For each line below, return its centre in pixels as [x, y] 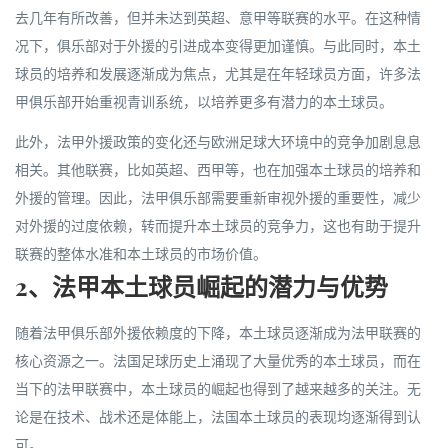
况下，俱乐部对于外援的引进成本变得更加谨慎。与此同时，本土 [218, 46]
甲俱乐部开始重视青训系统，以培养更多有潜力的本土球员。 [204, 102]
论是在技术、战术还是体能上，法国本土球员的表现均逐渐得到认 [218, 417]
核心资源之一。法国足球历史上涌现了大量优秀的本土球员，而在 [218, 361]
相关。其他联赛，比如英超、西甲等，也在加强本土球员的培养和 [218, 170]
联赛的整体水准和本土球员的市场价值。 [141, 254]
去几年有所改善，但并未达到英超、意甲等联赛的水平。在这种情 [218, 18]
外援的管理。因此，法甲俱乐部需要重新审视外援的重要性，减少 [218, 198]
